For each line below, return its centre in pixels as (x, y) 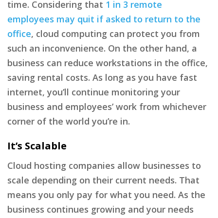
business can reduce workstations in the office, (108, 63)
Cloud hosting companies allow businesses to (104, 165)
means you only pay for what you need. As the (106, 194)
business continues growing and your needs (100, 209)
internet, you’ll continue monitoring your (94, 92)
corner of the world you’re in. (69, 121)
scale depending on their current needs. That (103, 180)
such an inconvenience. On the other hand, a (102, 48)
